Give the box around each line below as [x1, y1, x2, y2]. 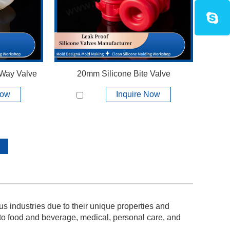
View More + [103, 43, 144, 52]
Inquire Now [116, 90, 161, 99]
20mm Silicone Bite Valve [76, 69, 170, 79]
